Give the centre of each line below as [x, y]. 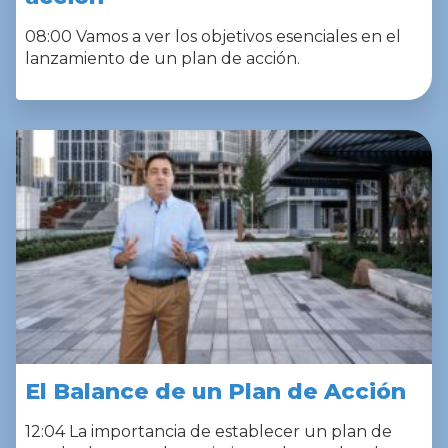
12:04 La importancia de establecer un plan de [208, 431]
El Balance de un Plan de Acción [215, 391]
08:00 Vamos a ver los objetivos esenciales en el [213, 36]
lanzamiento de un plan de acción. [162, 58]
